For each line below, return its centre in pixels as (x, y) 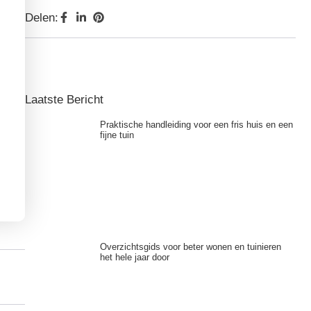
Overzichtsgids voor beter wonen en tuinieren (190, 247)
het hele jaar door (134, 258)
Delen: (42, 18)
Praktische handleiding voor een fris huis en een (196, 125)
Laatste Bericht (64, 100)
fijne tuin (117, 135)
